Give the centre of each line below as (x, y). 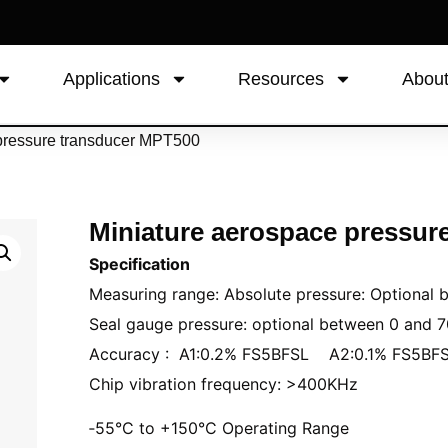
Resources (281, 79)
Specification (139, 263)
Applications (112, 79)
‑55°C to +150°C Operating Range (218, 427)
